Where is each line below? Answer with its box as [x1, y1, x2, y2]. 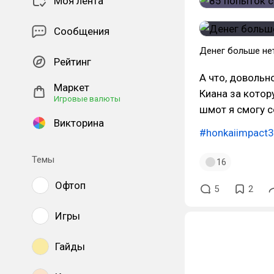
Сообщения [54, 25, 109, 37]
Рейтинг [54, 56, 91, 68]
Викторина [54, 117, 104, 129]
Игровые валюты [54, 94, 120, 103]
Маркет [54, 81, 89, 94]
